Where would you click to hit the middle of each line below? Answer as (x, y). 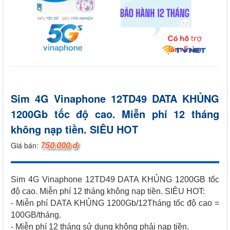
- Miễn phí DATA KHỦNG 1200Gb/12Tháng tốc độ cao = (115, 203)
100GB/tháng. (37, 215)
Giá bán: (26, 145)
